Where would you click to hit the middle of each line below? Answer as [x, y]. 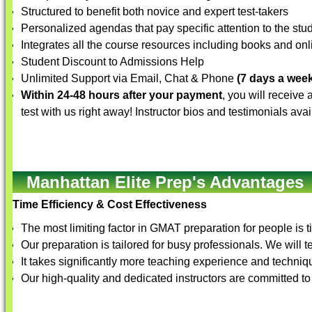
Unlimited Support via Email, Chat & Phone [129, 78]
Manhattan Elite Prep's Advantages [165, 182]
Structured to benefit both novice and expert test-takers [155, 11]
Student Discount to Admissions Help [112, 62]
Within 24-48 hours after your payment [122, 95]
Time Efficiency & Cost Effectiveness [110, 204]
